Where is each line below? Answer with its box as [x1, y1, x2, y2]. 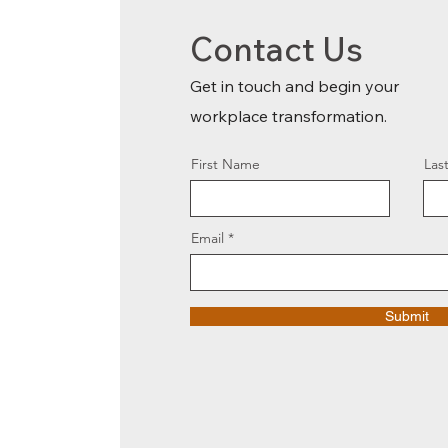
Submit [384, 308, 429, 324]
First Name [191, 155, 260, 173]
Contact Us [190, 29, 363, 69]
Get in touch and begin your [190, 76, 399, 96]
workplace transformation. [190, 106, 387, 126]
